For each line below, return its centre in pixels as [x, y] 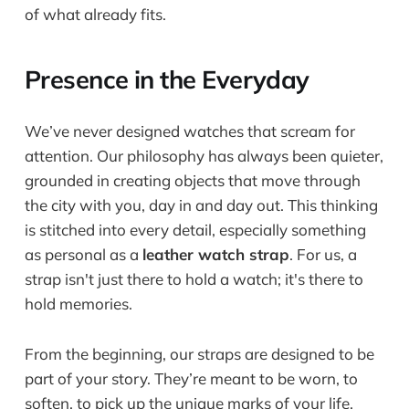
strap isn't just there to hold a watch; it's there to [194, 279]
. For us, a [323, 255]
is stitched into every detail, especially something [195, 230]
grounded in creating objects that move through [192, 181]
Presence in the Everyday [167, 80]
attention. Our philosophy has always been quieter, [204, 156]
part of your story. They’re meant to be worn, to [191, 378]
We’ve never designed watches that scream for [189, 131]
